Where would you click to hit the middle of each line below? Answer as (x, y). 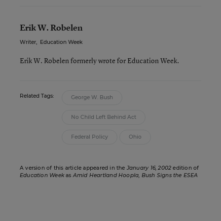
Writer (28, 42)
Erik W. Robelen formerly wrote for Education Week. (99, 60)
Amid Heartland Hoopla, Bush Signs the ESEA (135, 175)
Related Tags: (37, 96)
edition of (185, 168)
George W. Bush (92, 97)
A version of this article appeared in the (73, 168)
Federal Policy (90, 137)
